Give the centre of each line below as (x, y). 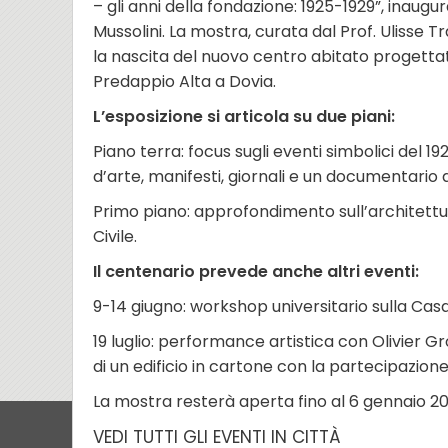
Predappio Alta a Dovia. (184, 82)
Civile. (115, 237)
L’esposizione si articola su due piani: (244, 117)
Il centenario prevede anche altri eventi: (256, 272)
